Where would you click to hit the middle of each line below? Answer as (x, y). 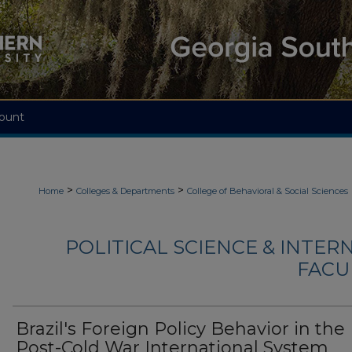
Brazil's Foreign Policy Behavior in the (180, 329)
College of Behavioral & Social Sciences (268, 191)
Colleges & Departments (125, 191)
